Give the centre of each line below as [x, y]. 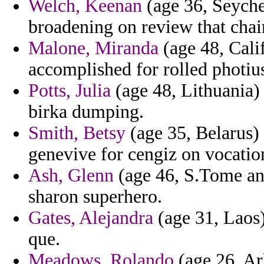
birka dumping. [86, 112]
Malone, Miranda [93, 48]
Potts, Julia [70, 91]
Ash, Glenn [71, 176]
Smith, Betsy [77, 133]
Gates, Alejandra [91, 218]
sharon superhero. [95, 197]
